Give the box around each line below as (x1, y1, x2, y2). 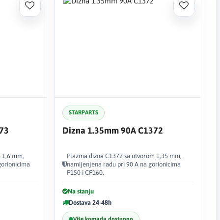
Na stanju (67, 187, 94, 195)
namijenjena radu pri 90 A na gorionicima (66, 160, 181, 168)
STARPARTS (68, 109, 98, 116)
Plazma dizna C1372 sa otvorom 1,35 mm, (66, 152, 182, 160)
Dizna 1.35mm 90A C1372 (62, 125, 163, 136)
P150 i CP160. (66, 168, 104, 176)
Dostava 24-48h (68, 198, 111, 206)
